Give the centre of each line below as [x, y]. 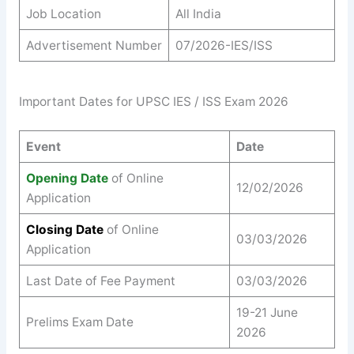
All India [198, 13]
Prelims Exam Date [79, 322]
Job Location [63, 13]
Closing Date [64, 229]
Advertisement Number [94, 45]
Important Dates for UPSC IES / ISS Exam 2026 [153, 102]
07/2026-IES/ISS [224, 45]
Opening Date [67, 178]
